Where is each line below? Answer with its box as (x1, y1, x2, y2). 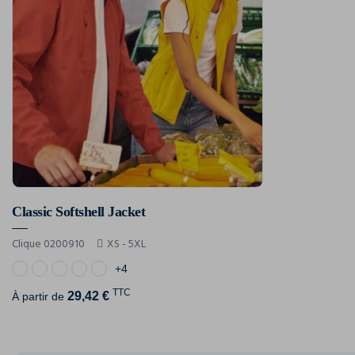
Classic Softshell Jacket (12, 203, 145, 219)
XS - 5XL (107, 235, 146, 254)
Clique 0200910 (12, 235, 85, 254)
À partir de (12, 289, 67, 303)
